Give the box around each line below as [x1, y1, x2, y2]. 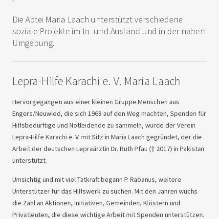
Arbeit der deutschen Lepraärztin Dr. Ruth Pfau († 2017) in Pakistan [12, 144, 204, 153]
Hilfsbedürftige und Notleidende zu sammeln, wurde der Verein [12, 121, 196, 130]
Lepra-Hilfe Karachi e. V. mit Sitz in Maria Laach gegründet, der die [12, 132, 202, 142]
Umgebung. [12, 37, 55, 49]
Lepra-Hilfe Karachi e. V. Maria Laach [12, 73, 180, 89]
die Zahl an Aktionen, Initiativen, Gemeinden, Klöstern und [12, 198, 180, 208]
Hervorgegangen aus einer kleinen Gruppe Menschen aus [12, 97, 179, 107]
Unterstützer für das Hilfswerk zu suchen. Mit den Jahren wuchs [12, 187, 197, 196]
